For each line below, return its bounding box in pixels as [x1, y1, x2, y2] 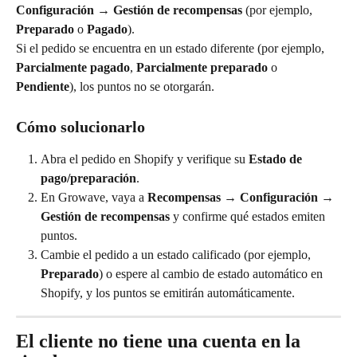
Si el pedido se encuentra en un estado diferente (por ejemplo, [16, 41, 328, 56]
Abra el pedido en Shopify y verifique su [41, 151, 249, 166]
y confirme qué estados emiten [170, 209, 328, 223]
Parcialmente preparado [136, 61, 268, 75]
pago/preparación [41, 171, 136, 185]
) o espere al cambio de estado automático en [99, 266, 326, 280]
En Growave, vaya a [41, 190, 147, 204]
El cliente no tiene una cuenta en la [16, 330, 305, 351]
